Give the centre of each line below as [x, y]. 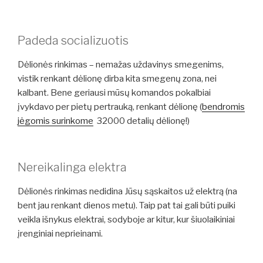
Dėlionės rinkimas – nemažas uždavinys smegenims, [121, 65]
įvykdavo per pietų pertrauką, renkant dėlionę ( [110, 107]
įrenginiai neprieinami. [60, 233]
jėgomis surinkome [55, 121]
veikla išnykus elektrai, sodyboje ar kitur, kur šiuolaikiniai [126, 219]
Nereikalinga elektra [72, 167]
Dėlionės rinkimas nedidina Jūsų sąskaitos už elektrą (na [127, 191]
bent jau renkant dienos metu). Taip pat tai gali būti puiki [127, 205]
